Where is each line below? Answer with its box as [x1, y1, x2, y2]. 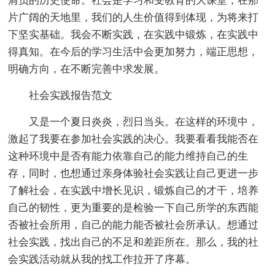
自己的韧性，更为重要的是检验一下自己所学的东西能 [8, 202, 259, 214]
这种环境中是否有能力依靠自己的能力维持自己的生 [8, 150, 249, 162]
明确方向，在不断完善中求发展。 [8, 63, 165, 75]
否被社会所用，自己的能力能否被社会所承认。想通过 [8, 219, 259, 231]
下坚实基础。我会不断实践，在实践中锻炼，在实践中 [8, 29, 259, 41]
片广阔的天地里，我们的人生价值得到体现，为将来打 [8, 12, 259, 23]
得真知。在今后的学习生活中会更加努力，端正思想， [8, 46, 259, 58]
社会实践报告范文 [8, 90, 113, 101]
